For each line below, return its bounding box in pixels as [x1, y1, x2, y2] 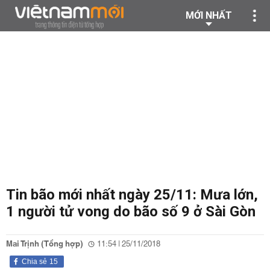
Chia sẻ [22, 257, 47, 266]
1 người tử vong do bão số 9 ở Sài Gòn [6, 203, 256, 220]
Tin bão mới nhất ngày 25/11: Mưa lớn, [6, 186, 258, 203]
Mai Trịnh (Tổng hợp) [6, 237, 83, 251]
